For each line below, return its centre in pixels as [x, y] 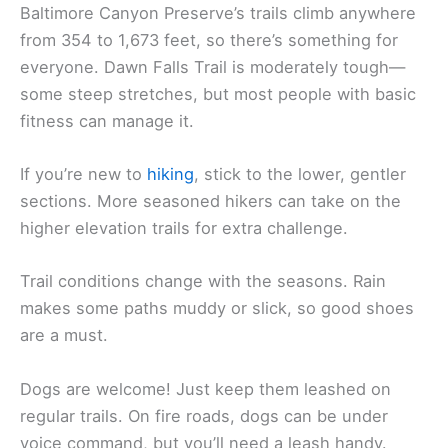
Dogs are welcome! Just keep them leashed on [205, 388]
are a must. [64, 335]
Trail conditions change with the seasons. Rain [203, 281]
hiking [170, 174]
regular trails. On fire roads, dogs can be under [204, 415]
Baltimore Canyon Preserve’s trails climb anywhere [218, 12]
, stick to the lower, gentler [300, 174]
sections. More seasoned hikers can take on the [210, 201]
